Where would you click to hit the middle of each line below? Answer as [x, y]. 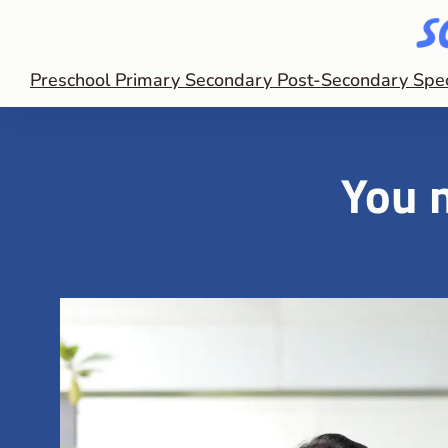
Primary [150, 79]
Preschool [72, 79]
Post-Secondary [345, 79]
